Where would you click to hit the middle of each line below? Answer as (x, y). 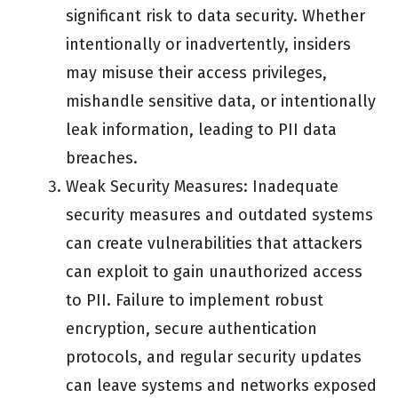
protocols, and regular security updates (214, 358)
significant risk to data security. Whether (215, 16)
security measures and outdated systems (219, 215)
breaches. (102, 159)
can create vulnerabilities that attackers (214, 244)
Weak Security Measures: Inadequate (202, 187)
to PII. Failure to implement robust (195, 301)
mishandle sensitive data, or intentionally (221, 102)
